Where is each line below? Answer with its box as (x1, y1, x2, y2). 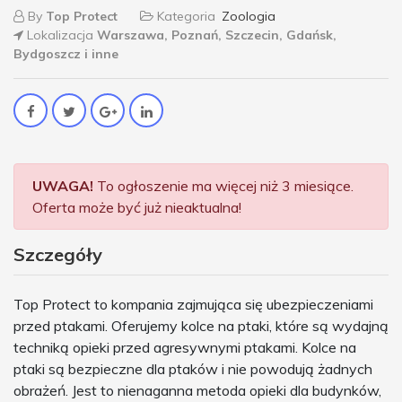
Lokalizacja (23, 27, 97, 44)
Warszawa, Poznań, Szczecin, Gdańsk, (97, 27, 336, 44)
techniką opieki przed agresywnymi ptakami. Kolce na (13, 338, 356, 357)
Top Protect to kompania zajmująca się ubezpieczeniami (13, 295, 373, 314)
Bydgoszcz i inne (13, 46, 118, 63)
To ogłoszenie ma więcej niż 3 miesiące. (93, 177, 354, 196)
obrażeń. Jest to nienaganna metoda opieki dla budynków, (13, 381, 381, 400)
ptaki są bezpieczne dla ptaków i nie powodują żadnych (13, 360, 372, 379)
